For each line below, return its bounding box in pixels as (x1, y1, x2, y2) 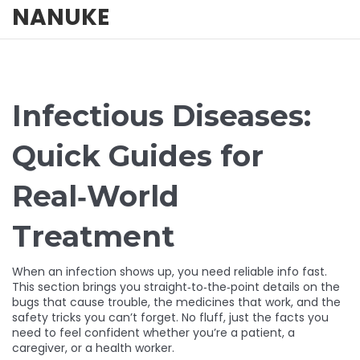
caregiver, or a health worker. (12, 340, 174, 356)
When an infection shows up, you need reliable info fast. (12, 264, 327, 280)
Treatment (12, 219, 174, 254)
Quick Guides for (12, 138, 264, 174)
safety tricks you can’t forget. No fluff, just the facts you (12, 309, 329, 325)
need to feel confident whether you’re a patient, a (12, 325, 295, 341)
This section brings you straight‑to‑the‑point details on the (12, 279, 340, 295)
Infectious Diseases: (12, 98, 311, 133)
